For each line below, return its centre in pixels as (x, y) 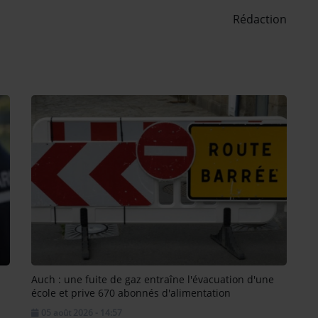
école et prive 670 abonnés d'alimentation (131, 292)
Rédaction (260, 19)
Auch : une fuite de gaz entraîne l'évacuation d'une (153, 279)
